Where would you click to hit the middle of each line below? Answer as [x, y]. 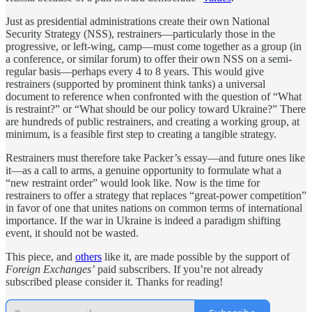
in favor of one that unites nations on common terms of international [154, 208]
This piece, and [40, 256]
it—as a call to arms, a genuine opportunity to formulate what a [143, 170]
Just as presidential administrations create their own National [138, 21]
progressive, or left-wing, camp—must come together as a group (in [154, 46]
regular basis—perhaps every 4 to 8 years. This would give [135, 71]
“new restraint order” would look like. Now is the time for [133, 182]
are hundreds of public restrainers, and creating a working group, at [153, 121]
